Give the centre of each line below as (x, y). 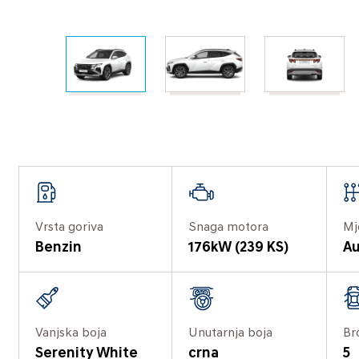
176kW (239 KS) (239, 248)
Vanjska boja (71, 333)
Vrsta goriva (69, 227)
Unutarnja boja (231, 333)
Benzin (58, 248)
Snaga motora (229, 227)
